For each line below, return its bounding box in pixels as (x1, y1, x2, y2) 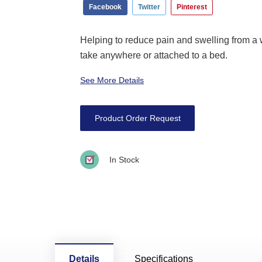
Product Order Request (94, 113, 181, 123)
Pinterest (177, 2, 207, 11)
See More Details (80, 75, 144, 85)
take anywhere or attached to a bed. (80, 50, 227, 60)
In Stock (109, 154, 139, 164)
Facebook (89, 2, 122, 11)
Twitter (138, 2, 160, 11)
